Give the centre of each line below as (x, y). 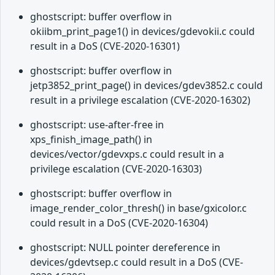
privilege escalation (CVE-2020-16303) (116, 169)
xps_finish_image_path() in (91, 140)
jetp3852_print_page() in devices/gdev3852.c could (146, 86)
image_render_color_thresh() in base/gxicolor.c (138, 208)
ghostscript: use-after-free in (97, 125)
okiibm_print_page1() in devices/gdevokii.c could (142, 32)
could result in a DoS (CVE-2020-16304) (119, 223)
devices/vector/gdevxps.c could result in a (127, 154)
